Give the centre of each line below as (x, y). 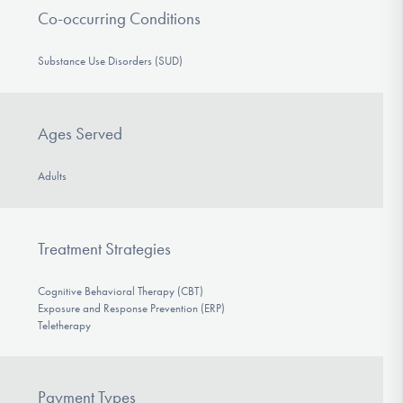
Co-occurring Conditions (119, 19)
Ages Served (80, 134)
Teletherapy (64, 325)
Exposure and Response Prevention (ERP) (131, 308)
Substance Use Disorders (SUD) (110, 61)
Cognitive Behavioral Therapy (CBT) (120, 291)
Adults (52, 176)
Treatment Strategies (104, 248)
